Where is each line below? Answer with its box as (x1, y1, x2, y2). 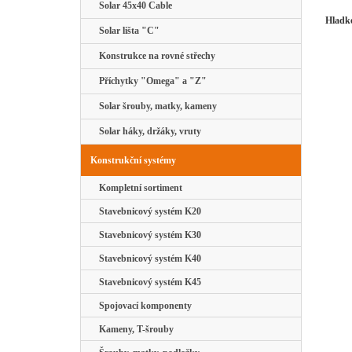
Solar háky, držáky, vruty (94, 126, 201, 137)
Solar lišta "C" (94, 25, 159, 36)
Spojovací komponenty (94, 300, 192, 311)
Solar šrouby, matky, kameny (94, 101, 217, 112)
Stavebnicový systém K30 (94, 229, 201, 240)
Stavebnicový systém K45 (94, 277, 201, 288)
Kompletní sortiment (94, 182, 182, 193)
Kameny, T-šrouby (94, 324, 174, 335)
